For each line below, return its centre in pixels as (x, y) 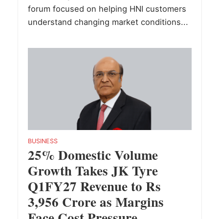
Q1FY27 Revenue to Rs (94, 186)
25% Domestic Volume (93, 154)
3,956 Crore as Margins (96, 201)
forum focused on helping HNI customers (107, 9)
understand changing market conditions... (108, 22)
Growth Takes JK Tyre (93, 170)
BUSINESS (43, 141)
